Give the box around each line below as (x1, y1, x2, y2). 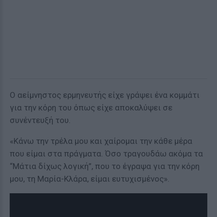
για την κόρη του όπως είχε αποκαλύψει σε (10, 103, 172, 112)
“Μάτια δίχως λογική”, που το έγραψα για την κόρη (10, 161, 200, 171)
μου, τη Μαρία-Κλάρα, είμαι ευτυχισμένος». (10, 174, 170, 184)
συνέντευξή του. (10, 115, 71, 125)
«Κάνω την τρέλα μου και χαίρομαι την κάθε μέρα (10, 136, 192, 146)
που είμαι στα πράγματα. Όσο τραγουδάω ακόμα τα (10, 149, 203, 158)
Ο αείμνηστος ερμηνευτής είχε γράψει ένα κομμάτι (10, 90, 200, 100)
